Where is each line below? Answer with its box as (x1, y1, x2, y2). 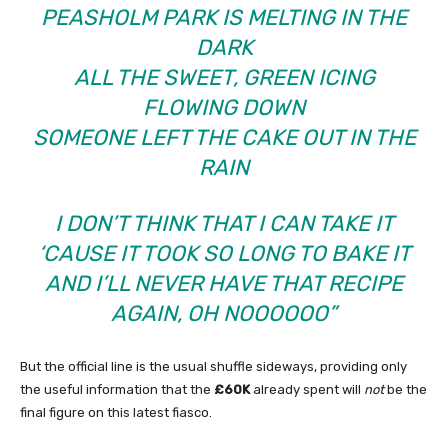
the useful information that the (20, 382, 214, 398)
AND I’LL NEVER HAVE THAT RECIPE (45, 270, 403, 298)
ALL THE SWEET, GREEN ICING (73, 64, 375, 92)
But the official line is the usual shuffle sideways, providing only (20, 359, 407, 375)
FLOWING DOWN (143, 94, 305, 122)
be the (384, 382, 427, 398)
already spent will (250, 382, 364, 398)
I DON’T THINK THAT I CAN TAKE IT (54, 210, 394, 238)
